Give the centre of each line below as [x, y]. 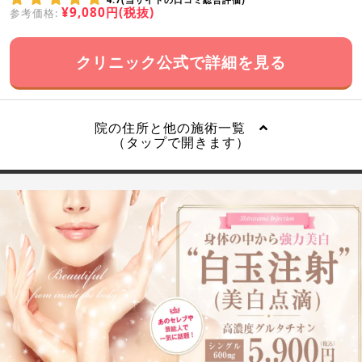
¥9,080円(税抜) [108, 12]
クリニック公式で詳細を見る [181, 61]
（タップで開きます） [181, 142]
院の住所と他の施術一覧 [177, 127]
